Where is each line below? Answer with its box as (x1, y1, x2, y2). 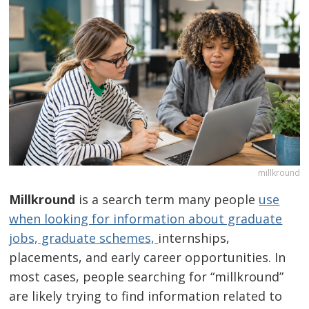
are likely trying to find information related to (9, 287, 283, 304)
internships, (158, 229, 230, 246)
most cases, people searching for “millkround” (9, 268, 284, 285)
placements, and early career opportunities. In (9, 248, 286, 266)
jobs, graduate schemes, (9, 229, 159, 246)
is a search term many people (75, 190, 259, 208)
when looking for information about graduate (9, 210, 283, 227)
